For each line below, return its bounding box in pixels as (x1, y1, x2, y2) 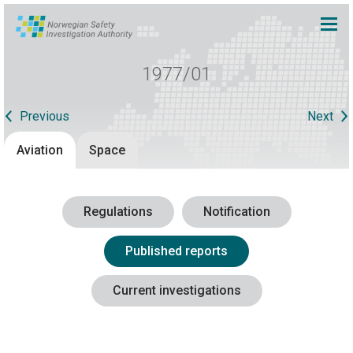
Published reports (125, 243, 228, 259)
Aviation (17, 142, 63, 158)
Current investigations (112, 283, 241, 299)
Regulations (83, 204, 153, 220)
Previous (20, 109, 69, 124)
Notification (203, 204, 270, 220)
